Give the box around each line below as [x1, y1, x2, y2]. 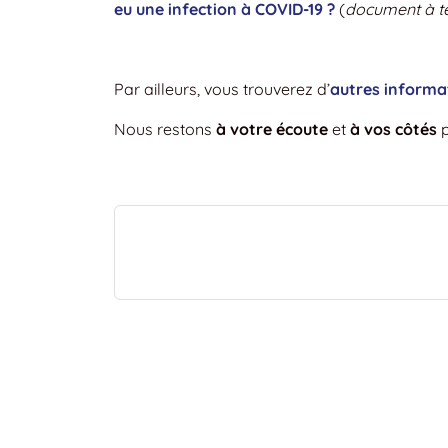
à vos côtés [350, 118, 437, 139]
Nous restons [114, 118, 216, 139]
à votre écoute [216, 118, 328, 139]
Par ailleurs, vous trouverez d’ [114, 78, 330, 99]
